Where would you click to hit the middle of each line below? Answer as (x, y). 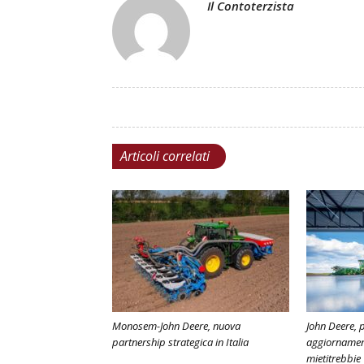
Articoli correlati (165, 156)
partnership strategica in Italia (180, 342)
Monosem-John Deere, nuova (176, 326)
